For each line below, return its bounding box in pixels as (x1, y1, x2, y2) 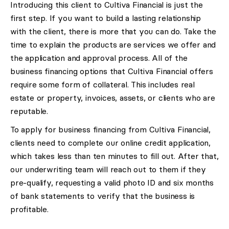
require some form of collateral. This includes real (10, 80, 195, 89)
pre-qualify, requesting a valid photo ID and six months (10, 178, 214, 188)
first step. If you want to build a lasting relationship (10, 13, 201, 23)
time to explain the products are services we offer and (10, 40, 216, 50)
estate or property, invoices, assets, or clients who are (10, 93, 215, 103)
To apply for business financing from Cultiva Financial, (10, 125, 211, 134)
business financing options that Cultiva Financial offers (10, 66, 213, 76)
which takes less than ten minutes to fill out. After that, (10, 151, 219, 161)
